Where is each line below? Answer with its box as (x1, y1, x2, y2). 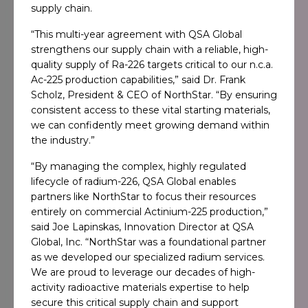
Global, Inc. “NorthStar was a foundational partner (31, 236, 266, 248)
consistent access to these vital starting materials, (31, 104, 270, 116)
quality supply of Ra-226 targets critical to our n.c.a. (31, 58, 273, 71)
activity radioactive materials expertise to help (31, 281, 250, 294)
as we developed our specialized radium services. (31, 251, 265, 263)
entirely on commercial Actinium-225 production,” (31, 206, 268, 218)
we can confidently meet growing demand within (31, 119, 269, 131)
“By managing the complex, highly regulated (31, 160, 246, 173)
